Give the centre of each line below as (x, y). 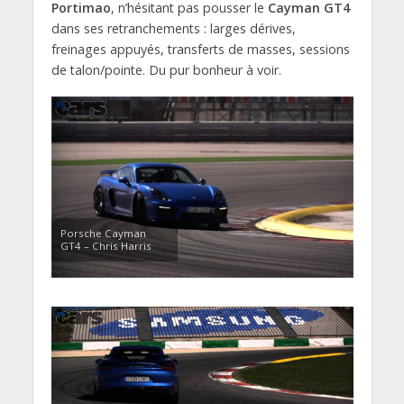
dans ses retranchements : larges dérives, (173, 28)
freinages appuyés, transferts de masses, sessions (200, 49)
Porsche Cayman (103, 233)
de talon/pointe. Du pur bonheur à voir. (166, 69)
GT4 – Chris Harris (106, 245)
